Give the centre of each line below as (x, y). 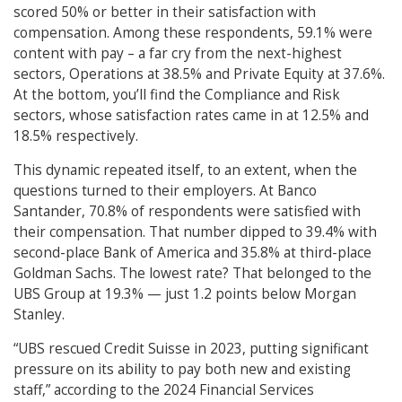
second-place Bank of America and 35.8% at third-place (192, 253)
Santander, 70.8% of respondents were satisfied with (187, 212)
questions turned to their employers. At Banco (165, 191)
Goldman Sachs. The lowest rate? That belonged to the (192, 274)
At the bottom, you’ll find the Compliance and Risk (177, 95)
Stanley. (39, 315)
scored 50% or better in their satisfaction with (165, 13)
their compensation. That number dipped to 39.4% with (195, 232)
